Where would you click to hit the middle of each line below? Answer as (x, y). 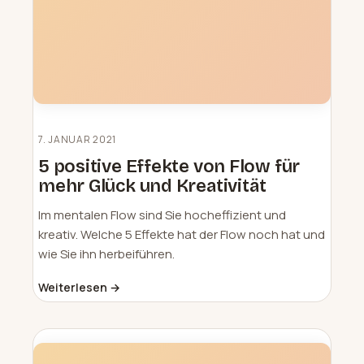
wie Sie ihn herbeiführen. (106, 254)
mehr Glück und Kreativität (152, 186)
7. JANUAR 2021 (78, 139)
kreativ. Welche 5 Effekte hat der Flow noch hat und (182, 234)
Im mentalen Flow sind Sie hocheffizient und (162, 215)
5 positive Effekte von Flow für (169, 167)
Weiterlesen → (79, 287)
